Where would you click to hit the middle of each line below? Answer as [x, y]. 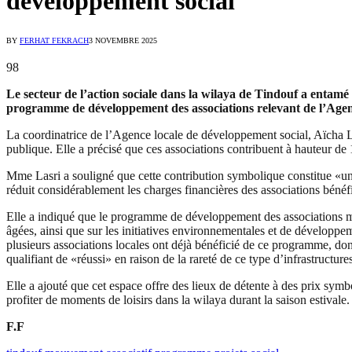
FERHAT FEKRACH [54, 41]
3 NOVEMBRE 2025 [123, 41]
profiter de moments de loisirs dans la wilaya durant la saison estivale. [178, 300]
